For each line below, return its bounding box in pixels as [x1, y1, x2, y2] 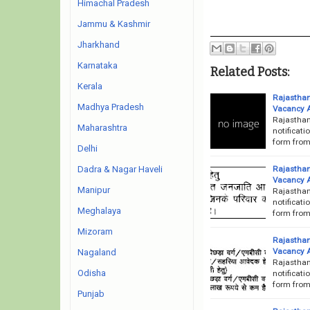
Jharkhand [77, 39, 120, 50]
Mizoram [77, 226, 113, 237]
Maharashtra [77, 122, 127, 133]
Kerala [77, 81, 102, 91]
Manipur [77, 185, 110, 195]
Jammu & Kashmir [77, 19, 150, 29]
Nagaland [77, 247, 116, 257]
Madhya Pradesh [77, 102, 144, 112]
